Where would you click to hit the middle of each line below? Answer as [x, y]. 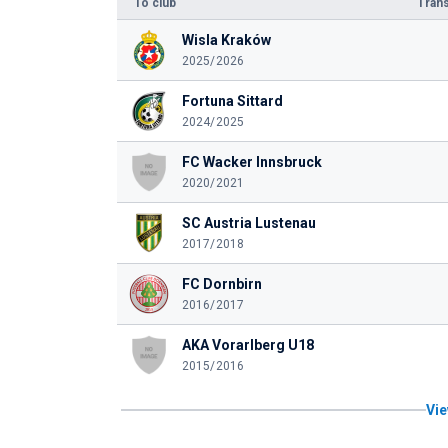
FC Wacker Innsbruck [251, 162]
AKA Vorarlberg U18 [247, 345]
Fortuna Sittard [232, 101]
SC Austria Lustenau [248, 223]
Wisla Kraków [226, 40]
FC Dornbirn [221, 284]
